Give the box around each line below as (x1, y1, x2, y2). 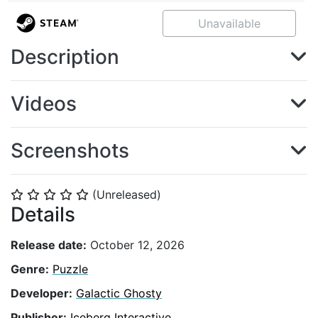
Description (11, 45, 119, 69)
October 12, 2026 (87, 237, 185, 252)
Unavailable (198, 16, 261, 31)
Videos (11, 92, 77, 116)
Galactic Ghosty (76, 285, 162, 300)
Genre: (11, 261, 49, 276)
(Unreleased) (92, 187, 161, 202)
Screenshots (11, 138, 129, 163)
